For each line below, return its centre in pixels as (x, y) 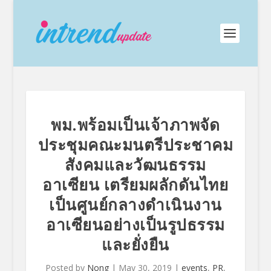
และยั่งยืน (135, 244)
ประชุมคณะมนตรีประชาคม (135, 145)
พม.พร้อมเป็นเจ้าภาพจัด (135, 125)
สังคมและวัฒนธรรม (135, 165)
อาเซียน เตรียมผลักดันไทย (135, 184)
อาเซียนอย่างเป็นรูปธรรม (135, 224)
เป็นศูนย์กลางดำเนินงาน (135, 204)
